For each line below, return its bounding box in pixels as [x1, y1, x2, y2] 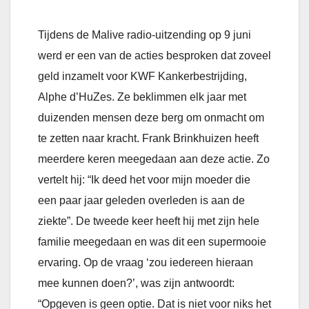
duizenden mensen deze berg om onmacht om [38, 112, 264, 124]
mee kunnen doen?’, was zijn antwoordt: [38, 277, 235, 290]
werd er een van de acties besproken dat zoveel [38, 50, 271, 62]
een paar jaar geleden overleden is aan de [38, 195, 245, 207]
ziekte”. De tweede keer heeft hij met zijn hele [38, 215, 259, 228]
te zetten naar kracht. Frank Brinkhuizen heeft [38, 132, 259, 145]
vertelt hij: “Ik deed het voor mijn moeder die [38, 174, 250, 186]
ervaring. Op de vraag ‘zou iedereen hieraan [38, 257, 253, 269]
